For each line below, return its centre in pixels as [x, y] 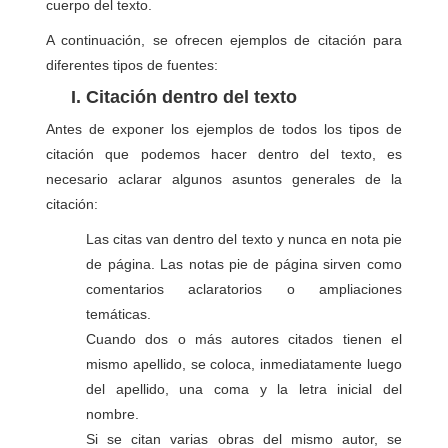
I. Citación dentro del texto [179, 97]
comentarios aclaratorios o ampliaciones [244, 289]
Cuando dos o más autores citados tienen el [244, 339]
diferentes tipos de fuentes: [132, 65]
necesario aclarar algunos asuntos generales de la [224, 179]
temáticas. [119, 314]
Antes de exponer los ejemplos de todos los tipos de [224, 129]
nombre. [113, 414]
